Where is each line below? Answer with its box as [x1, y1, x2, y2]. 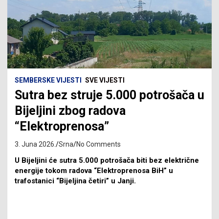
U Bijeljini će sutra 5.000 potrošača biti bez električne [15, 155, 199, 165]
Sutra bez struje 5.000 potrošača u [15, 88, 204, 102]
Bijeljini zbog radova [15, 103, 126, 118]
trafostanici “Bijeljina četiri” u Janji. [15, 176, 136, 185]
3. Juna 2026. [15, 140, 56, 148]
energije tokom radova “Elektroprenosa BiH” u [15, 166, 173, 175]
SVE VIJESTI [85, 76, 125, 84]
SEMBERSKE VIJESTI [15, 76, 82, 84]
